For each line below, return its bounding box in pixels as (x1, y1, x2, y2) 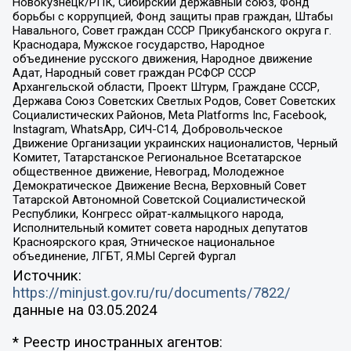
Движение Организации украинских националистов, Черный (12, 136, 338, 150)
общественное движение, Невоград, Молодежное (12, 164, 284, 179)
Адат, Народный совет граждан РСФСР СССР (12, 65, 256, 80)
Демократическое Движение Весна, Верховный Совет (12, 178, 306, 193)
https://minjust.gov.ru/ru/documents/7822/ (12, 284, 291, 302)
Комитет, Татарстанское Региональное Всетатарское (12, 150, 302, 165)
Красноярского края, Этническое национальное (12, 234, 275, 249)
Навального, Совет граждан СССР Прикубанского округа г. (12, 23, 331, 38)
